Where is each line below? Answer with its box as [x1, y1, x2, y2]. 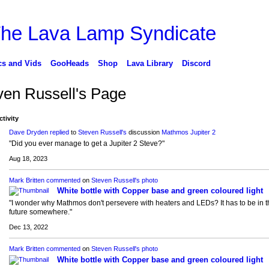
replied [49, 128, 69, 136]
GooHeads [50, 58, 89, 68]
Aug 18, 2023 [8, 155, 47, 163]
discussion [126, 128, 162, 136]
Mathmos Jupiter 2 [161, 128, 216, 136]
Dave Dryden [8, 128, 48, 136]
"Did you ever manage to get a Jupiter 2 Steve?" [8, 139, 165, 148]
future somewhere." [8, 208, 72, 217]
